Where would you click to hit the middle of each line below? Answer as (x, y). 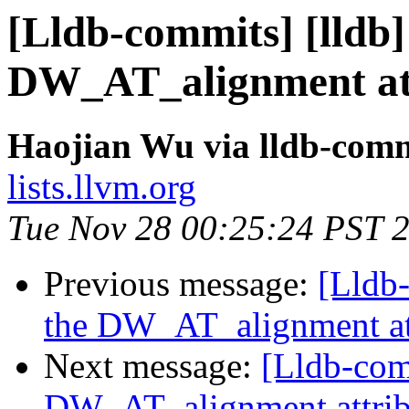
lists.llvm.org (102, 187)
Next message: (152, 366)
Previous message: (181, 284)
